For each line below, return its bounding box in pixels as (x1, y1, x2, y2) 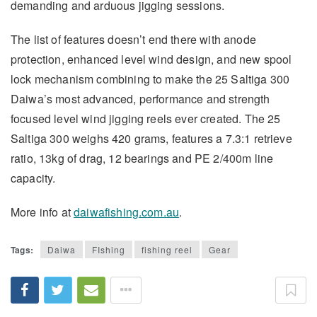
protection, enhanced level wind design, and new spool (11, 51, 292, 67)
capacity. (11, 170, 56, 186)
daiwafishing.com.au (74, 204, 180, 220)
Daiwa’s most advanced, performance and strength (11, 91, 270, 107)
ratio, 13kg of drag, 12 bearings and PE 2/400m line (11, 150, 274, 166)
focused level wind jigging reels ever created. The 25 (11, 110, 281, 127)
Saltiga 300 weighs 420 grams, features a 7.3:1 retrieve (11, 130, 292, 146)
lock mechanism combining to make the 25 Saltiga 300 (11, 71, 290, 87)
